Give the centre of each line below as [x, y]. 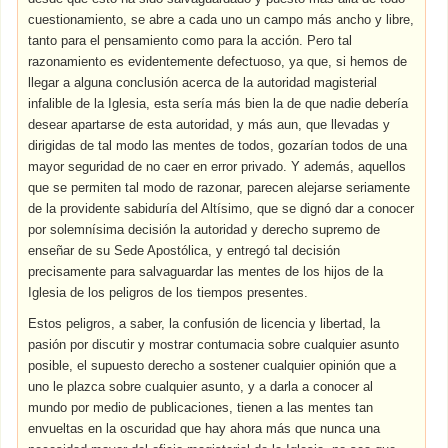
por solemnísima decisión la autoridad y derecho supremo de [204, 229]
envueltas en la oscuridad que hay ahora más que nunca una [204, 428]
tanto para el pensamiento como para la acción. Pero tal [190, 40]
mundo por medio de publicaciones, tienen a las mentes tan [201, 407]
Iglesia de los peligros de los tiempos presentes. [168, 292]
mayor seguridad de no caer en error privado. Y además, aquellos [217, 166]
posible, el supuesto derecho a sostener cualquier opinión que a [212, 365]
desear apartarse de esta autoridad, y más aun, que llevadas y [209, 124]
